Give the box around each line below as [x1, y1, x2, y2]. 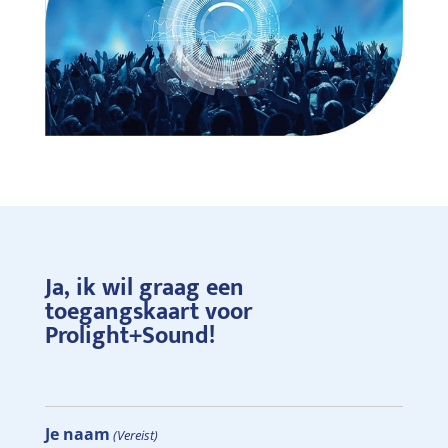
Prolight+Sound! [44, 316, 215, 357]
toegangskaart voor [44, 292, 252, 333]
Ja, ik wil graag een [44, 268, 244, 309]
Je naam [44, 423, 110, 446]
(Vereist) [113, 426, 159, 445]
